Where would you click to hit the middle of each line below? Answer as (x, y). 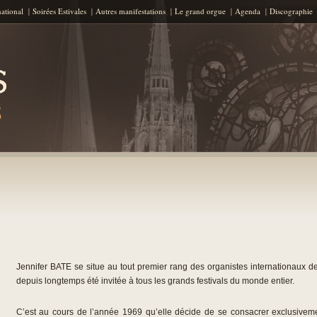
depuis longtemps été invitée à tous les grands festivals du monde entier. (155, 281)
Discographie (291, 11)
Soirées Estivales (59, 11)
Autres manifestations (130, 11)
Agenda (247, 11)
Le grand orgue (200, 11)
